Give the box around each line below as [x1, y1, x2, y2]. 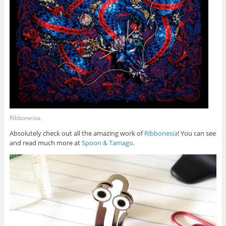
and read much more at [9, 138, 82, 147]
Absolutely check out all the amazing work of [9, 128, 144, 138]
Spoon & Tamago [81, 138, 133, 147]
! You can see [177, 128, 216, 138]
